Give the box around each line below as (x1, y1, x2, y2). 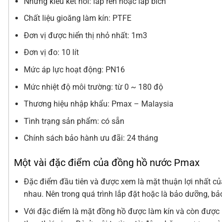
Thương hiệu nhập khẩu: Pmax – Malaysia (24, 99, 173, 109)
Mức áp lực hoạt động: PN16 (24, 64, 125, 74)
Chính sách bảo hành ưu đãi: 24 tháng (24, 133, 158, 143)
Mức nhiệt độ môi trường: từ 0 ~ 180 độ (24, 82, 165, 92)
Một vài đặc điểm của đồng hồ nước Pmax (14, 157, 200, 169)
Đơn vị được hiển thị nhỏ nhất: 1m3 (24, 30, 147, 40)
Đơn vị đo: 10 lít (24, 48, 79, 57)
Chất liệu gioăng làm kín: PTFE (24, 13, 131, 23)
